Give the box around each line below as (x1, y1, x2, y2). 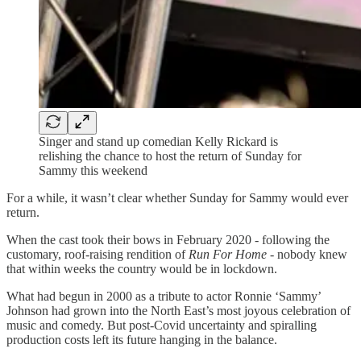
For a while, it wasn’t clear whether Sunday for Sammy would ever (6, 190, 348, 205)
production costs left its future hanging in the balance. (6, 332, 277, 346)
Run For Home (189, 247, 267, 261)
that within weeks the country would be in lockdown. (6, 261, 277, 276)
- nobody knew (267, 247, 347, 261)
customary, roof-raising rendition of (6, 247, 189, 261)
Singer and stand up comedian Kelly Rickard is (39, 134, 278, 148)
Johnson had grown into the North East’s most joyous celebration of (6, 303, 351, 317)
